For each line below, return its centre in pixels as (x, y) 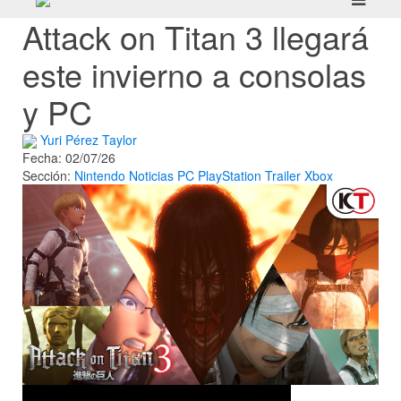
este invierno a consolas (194, 74)
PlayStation (230, 176)
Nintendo (100, 176)
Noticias (151, 176)
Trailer (283, 176)
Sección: (48, 176)
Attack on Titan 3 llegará (196, 36)
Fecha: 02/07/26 (69, 158)
